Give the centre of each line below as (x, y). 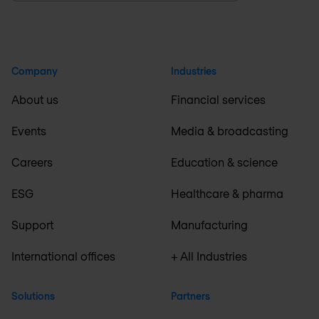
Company (35, 71)
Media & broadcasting (230, 131)
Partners (190, 296)
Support (32, 225)
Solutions (33, 296)
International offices (63, 256)
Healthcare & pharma (227, 193)
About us (35, 99)
